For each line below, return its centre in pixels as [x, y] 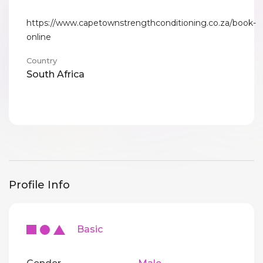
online [39, 37]
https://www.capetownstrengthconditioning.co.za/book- [141, 23]
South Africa [55, 74]
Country [42, 60]
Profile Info [39, 185]
